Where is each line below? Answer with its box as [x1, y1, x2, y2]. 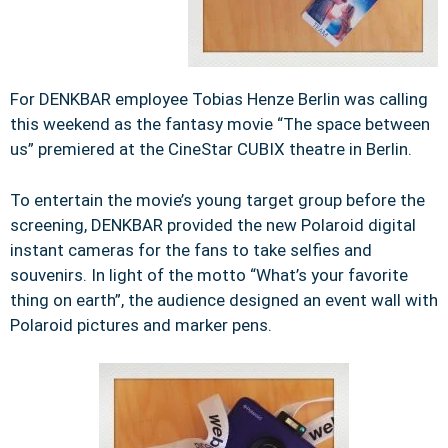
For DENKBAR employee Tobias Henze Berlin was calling [10, 89, 428, 109]
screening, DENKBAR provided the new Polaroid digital [10, 214, 416, 235]
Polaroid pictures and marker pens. [10, 314, 272, 335]
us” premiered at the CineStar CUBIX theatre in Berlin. [10, 139, 412, 159]
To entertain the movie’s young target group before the [10, 189, 425, 210]
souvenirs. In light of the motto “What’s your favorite [10, 264, 408, 285]
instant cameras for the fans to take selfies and [10, 239, 372, 260]
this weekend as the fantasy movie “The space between [10, 114, 430, 134]
